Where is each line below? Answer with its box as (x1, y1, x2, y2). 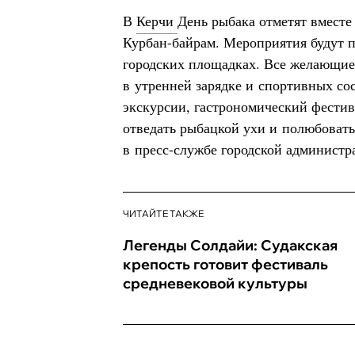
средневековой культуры (123, 274, 307, 292)
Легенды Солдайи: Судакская (123, 236, 338, 254)
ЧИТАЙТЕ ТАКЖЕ (123, 208, 204, 219)
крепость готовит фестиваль (123, 255, 328, 273)
